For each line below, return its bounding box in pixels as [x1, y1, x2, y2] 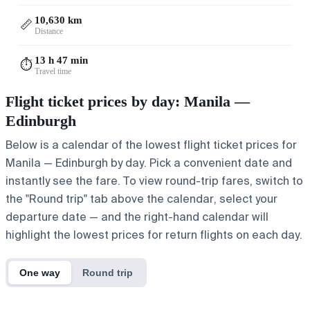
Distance [35, 26, 63, 36]
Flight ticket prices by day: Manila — [6, 92, 250, 110]
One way [19, 266, 60, 278]
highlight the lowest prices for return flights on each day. [6, 227, 302, 242]
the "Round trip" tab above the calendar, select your [6, 191, 277, 206]
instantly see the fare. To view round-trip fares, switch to [6, 173, 303, 188]
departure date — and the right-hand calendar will [6, 209, 268, 224]
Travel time [35, 66, 71, 76]
